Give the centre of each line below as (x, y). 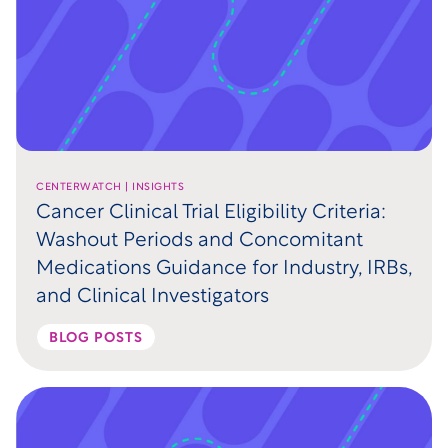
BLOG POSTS (96, 339)
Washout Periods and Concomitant (199, 241)
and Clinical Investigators (152, 297)
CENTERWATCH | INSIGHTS (110, 188)
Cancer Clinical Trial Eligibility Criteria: (211, 213)
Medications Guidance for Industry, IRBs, (224, 269)
